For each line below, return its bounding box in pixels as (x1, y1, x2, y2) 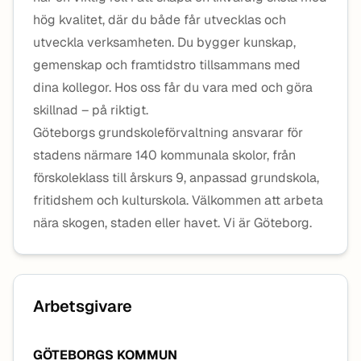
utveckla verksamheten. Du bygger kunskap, (33, 34, 296, 51)
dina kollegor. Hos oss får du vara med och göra (33, 79, 313, 96)
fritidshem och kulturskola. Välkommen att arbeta (33, 192, 323, 209)
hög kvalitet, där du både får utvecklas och (33, 11, 286, 28)
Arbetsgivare (33, 296, 132, 317)
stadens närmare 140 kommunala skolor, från (33, 147, 296, 164)
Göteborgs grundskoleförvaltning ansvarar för (33, 124, 303, 141)
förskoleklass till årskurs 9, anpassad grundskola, (33, 169, 319, 186)
